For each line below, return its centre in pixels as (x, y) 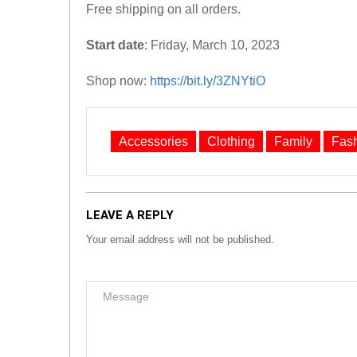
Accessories (153, 142)
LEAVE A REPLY (130, 216)
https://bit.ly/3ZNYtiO (208, 81)
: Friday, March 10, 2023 (212, 45)
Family (293, 142)
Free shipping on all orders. (163, 10)
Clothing (231, 142)
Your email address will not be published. (180, 240)
